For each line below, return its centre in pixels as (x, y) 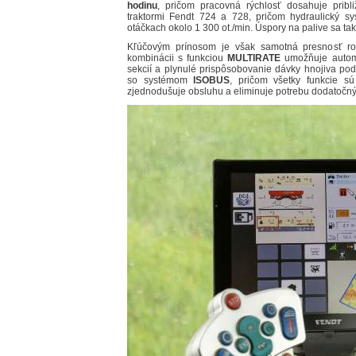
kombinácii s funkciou (178, 58)
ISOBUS (212, 81)
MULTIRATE (254, 58)
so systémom (161, 81)
